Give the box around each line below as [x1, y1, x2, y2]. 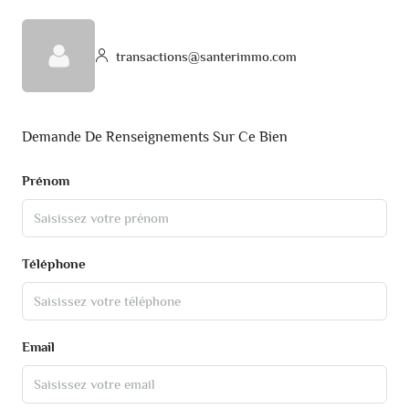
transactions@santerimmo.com [112, 47, 297, 64]
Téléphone [22, 256, 86, 272]
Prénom [22, 173, 69, 189]
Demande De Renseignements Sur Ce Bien [22, 129, 288, 146]
